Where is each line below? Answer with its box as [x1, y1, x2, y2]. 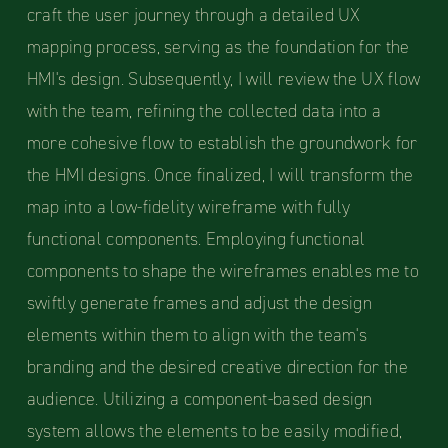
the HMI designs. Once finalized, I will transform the [26, 163, 414, 188]
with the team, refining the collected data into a [26, 99, 382, 124]
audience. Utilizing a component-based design [26, 387, 373, 412]
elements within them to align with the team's [26, 323, 368, 348]
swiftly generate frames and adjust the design [26, 291, 373, 316]
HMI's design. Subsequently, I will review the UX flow [26, 67, 421, 92]
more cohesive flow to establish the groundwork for [26, 131, 418, 156]
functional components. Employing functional [26, 227, 366, 252]
